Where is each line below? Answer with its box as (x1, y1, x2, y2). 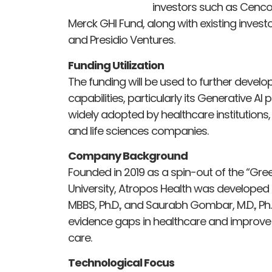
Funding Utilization (68, 57, 164, 73)
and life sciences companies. (68, 123, 208, 138)
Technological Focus (68, 255, 174, 271)
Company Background (68, 148, 188, 163)
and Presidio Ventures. (68, 32, 175, 48)
